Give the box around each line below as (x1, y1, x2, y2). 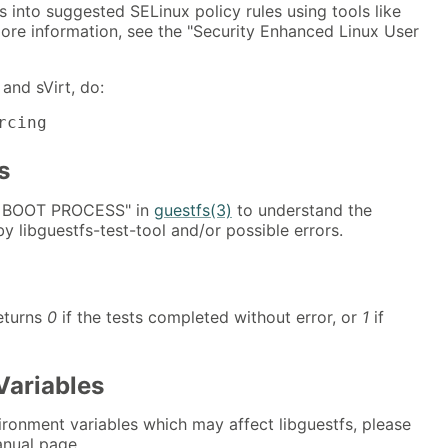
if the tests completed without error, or (57, 306, 362, 327)
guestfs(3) (154, 199, 232, 220)
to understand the (232, 199, 372, 220)
